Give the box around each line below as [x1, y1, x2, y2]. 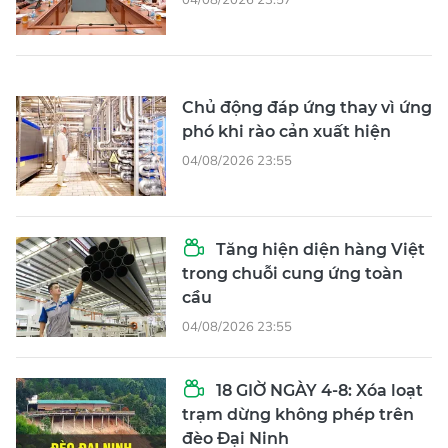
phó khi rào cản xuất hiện [182, 121, 391, 141]
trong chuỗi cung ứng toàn [182, 263, 403, 283]
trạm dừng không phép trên [182, 404, 414, 424]
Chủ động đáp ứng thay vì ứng [182, 97, 432, 117]
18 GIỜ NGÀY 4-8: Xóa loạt [212, 380, 423, 400]
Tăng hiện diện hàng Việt [212, 239, 425, 259]
